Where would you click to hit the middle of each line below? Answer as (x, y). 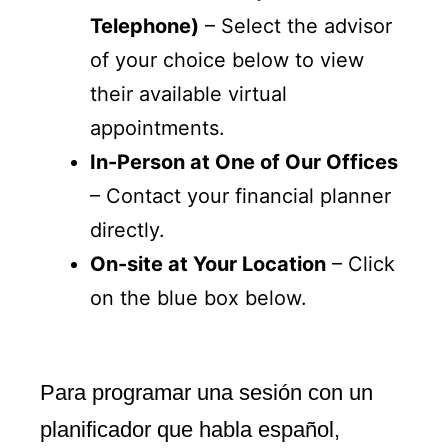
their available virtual (188, 94)
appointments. (157, 128)
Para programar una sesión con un (206, 392)
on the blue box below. (198, 298)
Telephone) (144, 26)
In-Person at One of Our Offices (244, 162)
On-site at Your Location (208, 264)
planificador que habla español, (190, 429)
